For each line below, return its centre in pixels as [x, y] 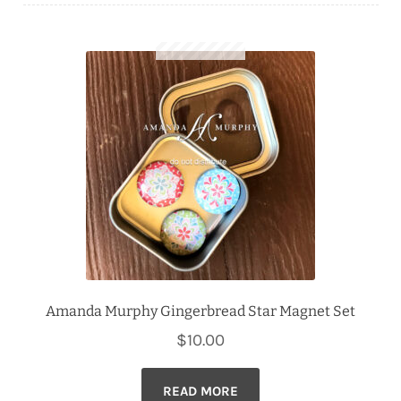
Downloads [56, 18]
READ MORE [200, 391]
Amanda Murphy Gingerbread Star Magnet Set [200, 311]
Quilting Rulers [68, 63]
